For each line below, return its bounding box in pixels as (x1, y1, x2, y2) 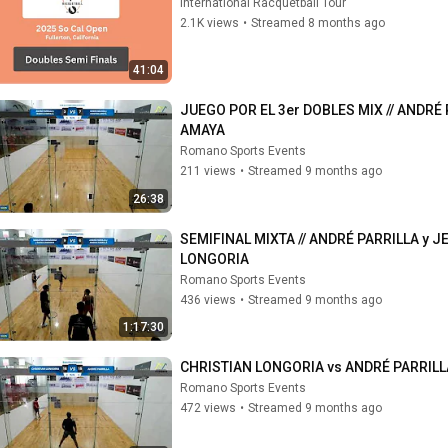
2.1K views (180, 15, 239, 30)
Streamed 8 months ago (251, 15, 385, 30)
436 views (180, 292, 236, 307)
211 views (180, 164, 236, 178)
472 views (180, 401, 236, 415)
